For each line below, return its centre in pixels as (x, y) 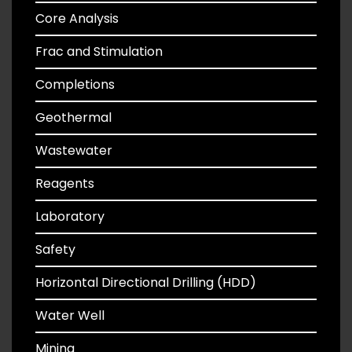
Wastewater (74, 150)
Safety (55, 249)
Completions (75, 84)
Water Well (70, 315)
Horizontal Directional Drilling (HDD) (146, 282)
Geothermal (73, 117)
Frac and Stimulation (99, 51)
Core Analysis (77, 18)
